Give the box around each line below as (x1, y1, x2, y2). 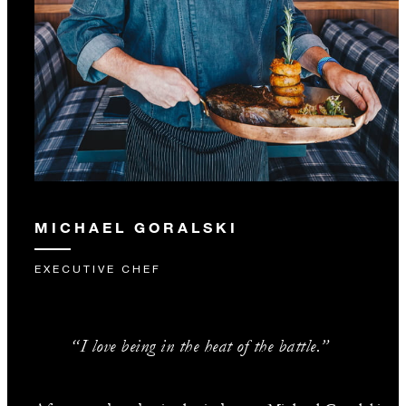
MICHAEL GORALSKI (34, 217, 238, 236)
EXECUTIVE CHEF (34, 261, 161, 275)
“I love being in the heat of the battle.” (71, 334, 330, 357)
